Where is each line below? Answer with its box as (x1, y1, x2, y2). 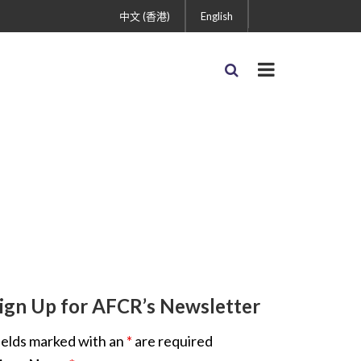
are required (132, 332, 213, 350)
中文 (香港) (119, 10, 170, 23)
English (201, 10, 233, 23)
